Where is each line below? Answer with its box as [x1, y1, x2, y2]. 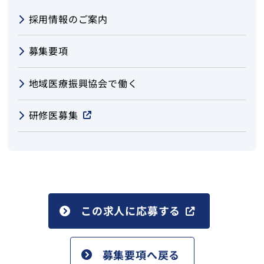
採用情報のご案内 [28, 11, 108, 26]
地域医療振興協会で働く [28, 75, 138, 90]
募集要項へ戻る [102, 246, 180, 262]
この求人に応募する [81, 203, 181, 219]
